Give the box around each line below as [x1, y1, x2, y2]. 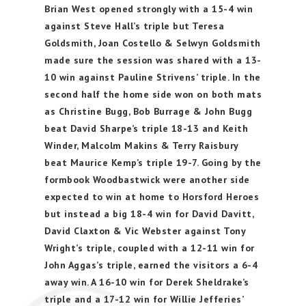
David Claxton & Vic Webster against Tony [44, 225, 245, 237]
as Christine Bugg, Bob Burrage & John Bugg [44, 105, 252, 117]
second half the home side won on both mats [44, 88, 262, 100]
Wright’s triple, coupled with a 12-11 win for [44, 242, 255, 254]
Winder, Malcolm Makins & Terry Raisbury [44, 139, 238, 152]
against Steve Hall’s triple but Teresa [44, 20, 224, 32]
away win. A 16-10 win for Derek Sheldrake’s [44, 276, 249, 288]
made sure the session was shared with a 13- [44, 54, 262, 66]
